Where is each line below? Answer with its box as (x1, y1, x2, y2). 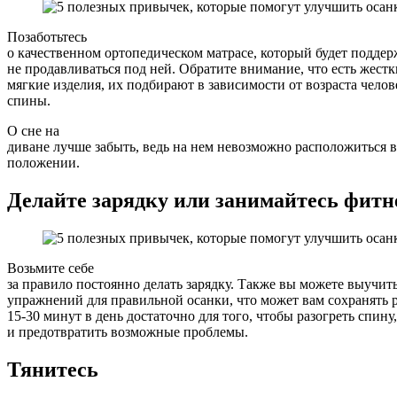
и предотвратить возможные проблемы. (7, 324, 248, 340)
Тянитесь (7, 358, 98, 382)
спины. (7, 93, 51, 109)
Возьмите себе (7, 261, 94, 276)
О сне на (7, 123, 59, 139)
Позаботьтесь (7, 29, 87, 45)
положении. (7, 155, 80, 171)
